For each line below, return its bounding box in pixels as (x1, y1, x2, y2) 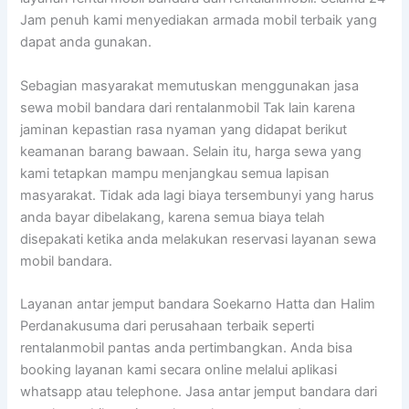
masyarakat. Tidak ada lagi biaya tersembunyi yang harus (20, 186, 375, 204)
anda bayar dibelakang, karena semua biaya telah (20, 208, 326, 225)
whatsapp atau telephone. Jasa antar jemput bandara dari (20, 383, 378, 401)
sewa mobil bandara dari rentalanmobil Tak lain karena (20, 99, 356, 116)
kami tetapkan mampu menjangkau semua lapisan (20, 164, 330, 182)
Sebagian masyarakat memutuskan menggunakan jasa (20, 77, 360, 94)
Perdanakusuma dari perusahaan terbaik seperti (20, 318, 315, 335)
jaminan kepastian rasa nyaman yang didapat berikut (20, 121, 348, 138)
